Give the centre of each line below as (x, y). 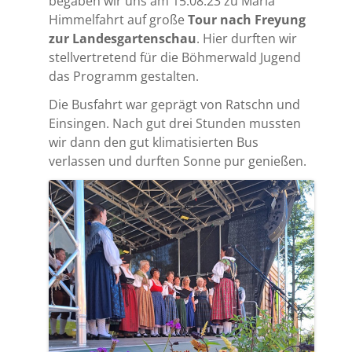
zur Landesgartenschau (123, 38)
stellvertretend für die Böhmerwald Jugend (175, 57)
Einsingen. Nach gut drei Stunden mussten (175, 123)
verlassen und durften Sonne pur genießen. (178, 160)
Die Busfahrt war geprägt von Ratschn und (174, 104)
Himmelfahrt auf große (118, 19)
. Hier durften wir (247, 38)
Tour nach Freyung (247, 19)
